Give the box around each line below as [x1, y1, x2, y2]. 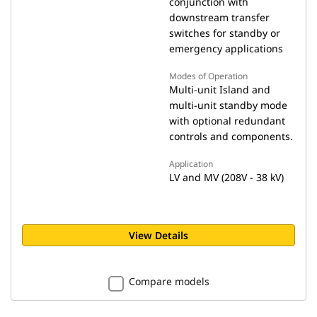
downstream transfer [169, 11, 270, 24]
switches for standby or [169, 26, 280, 40]
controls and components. [169, 129, 293, 143]
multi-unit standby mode [169, 98, 287, 112]
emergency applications [169, 42, 283, 55]
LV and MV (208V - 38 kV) [169, 171, 284, 184]
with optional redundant [169, 114, 285, 127]
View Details [129, 229, 188, 242]
